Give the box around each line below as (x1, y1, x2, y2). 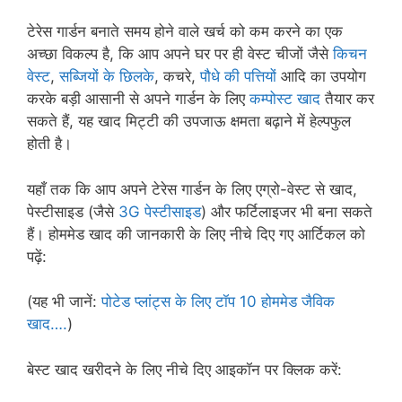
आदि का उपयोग (276, 67, 366, 86)
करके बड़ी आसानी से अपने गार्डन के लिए (27, 90, 249, 109)
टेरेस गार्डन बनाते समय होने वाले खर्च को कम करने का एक (27, 22, 343, 41)
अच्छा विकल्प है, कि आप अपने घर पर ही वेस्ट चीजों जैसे (27, 45, 333, 64)
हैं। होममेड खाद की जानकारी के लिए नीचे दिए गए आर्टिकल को (27, 224, 365, 243)
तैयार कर (320, 90, 374, 109)
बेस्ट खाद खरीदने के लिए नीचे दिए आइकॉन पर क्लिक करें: (27, 360, 342, 379)
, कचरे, (154, 67, 200, 86)
